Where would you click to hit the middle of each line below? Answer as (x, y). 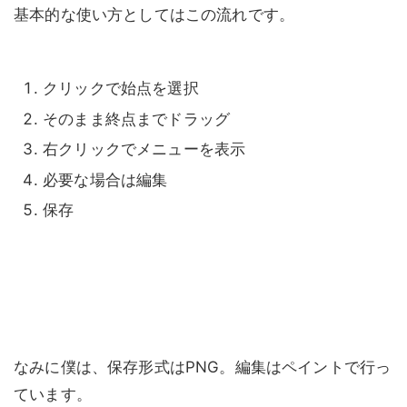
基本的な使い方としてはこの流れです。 (154, 15)
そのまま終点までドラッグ (137, 119)
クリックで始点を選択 (121, 89)
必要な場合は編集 (105, 179)
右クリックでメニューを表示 (144, 149)
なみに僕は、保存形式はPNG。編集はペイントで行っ (203, 367)
